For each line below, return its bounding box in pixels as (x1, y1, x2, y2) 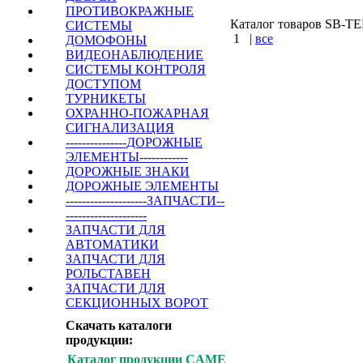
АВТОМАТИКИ (66, 237, 159, 251)
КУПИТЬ (230, 61, 298, 79)
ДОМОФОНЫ (66, 33, 147, 47)
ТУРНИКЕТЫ (66, 92, 146, 105)
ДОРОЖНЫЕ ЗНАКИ (66, 164, 190, 178)
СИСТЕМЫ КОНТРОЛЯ (66, 62, 206, 76)
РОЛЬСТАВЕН (66, 267, 151, 280)
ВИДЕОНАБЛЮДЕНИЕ (66, 48, 203, 62)
